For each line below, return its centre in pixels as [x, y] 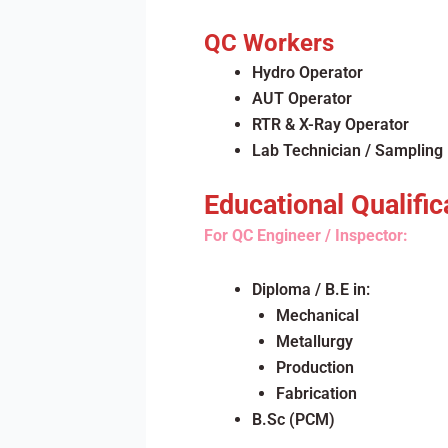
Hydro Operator [307, 72]
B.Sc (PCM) [293, 419]
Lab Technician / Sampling [347, 150]
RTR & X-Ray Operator [330, 124]
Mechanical [317, 315]
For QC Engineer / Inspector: [305, 235]
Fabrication [316, 393]
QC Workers [268, 43]
